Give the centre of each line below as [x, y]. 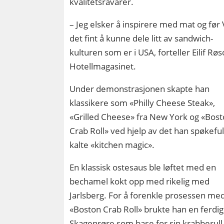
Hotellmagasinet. [103, 66]
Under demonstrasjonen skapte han [140, 89]
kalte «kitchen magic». [112, 145]
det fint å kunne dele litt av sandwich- [141, 38]
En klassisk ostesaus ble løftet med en [143, 167]
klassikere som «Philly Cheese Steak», [142, 103]
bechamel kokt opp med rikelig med [140, 181]
